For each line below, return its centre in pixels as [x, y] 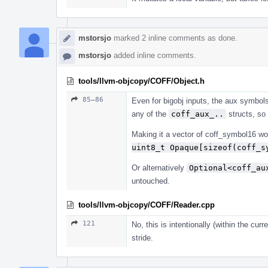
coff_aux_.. [197, 114]
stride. [142, 237]
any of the [150, 114]
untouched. [151, 181]
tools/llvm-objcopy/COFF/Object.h [141, 81]
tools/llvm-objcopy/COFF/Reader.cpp [147, 205]
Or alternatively [159, 167]
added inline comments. [154, 55]
